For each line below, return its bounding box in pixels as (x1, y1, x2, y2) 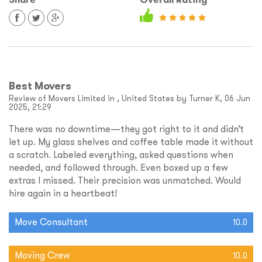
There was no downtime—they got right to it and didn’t (9, 123, 244, 135)
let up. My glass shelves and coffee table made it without (9, 136, 253, 148)
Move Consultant (15, 216, 88, 228)
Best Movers (9, 79, 71, 93)
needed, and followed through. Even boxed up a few (9, 161, 228, 174)
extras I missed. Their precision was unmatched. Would (9, 174, 241, 187)
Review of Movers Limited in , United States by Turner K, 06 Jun (9, 93, 250, 104)
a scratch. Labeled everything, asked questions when (9, 149, 233, 161)
